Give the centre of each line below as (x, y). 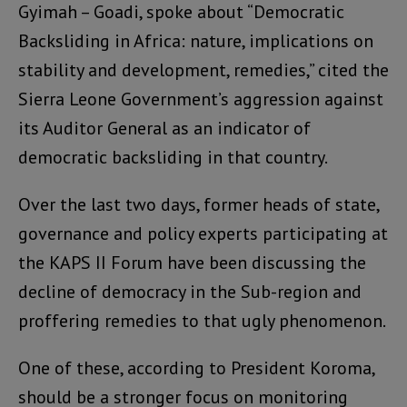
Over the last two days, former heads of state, (199, 204)
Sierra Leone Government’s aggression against (201, 99)
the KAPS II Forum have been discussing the (192, 262)
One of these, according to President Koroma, (196, 367)
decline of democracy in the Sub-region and (190, 291)
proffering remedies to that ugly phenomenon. (202, 320)
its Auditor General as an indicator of (164, 128)
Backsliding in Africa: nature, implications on (196, 40)
